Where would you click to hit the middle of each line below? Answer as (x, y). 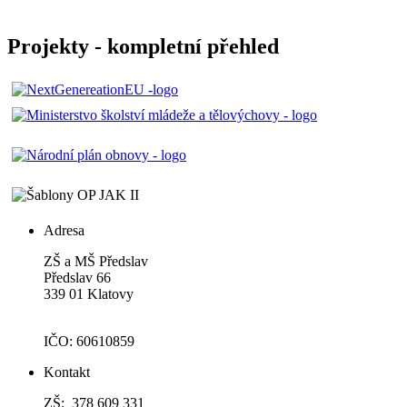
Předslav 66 (77, 278)
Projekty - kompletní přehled (143, 47)
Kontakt (67, 372)
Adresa (64, 230)
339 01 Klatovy (89, 294)
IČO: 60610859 (89, 341)
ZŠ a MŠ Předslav (96, 261)
